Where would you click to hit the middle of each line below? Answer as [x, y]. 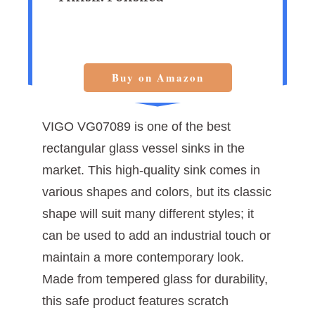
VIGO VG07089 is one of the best [136, 126]
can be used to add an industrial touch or [156, 235]
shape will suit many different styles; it [148, 213]
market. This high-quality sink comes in [151, 170]
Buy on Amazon [157, 77]
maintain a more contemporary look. [143, 257]
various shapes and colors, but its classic [157, 192]
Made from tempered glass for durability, [155, 279]
